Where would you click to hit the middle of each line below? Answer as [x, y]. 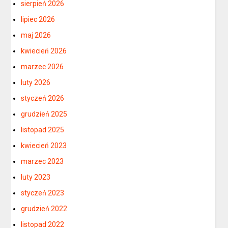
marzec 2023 [42, 161]
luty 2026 [36, 82]
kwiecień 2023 [44, 145]
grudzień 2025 [44, 114]
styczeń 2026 [43, 98]
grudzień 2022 [44, 208]
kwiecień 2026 [44, 51]
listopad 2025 [43, 130]
